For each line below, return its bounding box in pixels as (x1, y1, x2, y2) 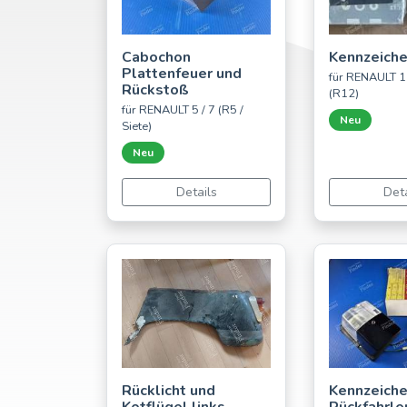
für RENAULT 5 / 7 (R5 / (122, 102, 243, 119)
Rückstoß (122, 80, 189, 101)
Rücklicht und (122, 381, 215, 402)
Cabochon (122, 47, 191, 68)
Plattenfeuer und (122, 64, 242, 84)
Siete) (122, 118, 152, 135)
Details (175, 184, 217, 202)
